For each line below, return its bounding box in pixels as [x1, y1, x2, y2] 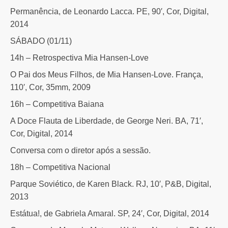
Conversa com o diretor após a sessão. [10, 146, 151, 155]
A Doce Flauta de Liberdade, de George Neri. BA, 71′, [10, 116, 203, 125]
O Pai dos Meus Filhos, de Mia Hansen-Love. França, [10, 70, 203, 79]
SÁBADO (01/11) [10, 36, 72, 45]
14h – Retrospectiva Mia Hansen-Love [10, 53, 149, 62]
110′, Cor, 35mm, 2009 [10, 82, 91, 92]
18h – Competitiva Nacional [10, 162, 110, 172]
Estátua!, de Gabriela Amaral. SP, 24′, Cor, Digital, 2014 [10, 209, 209, 218]
